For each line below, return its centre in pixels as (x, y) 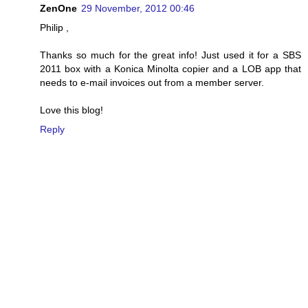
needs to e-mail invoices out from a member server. (152, 82)
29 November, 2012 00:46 (138, 8)
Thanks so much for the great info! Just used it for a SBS (170, 55)
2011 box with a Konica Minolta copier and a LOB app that (170, 68)
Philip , (54, 27)
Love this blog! (71, 110)
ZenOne (58, 8)
